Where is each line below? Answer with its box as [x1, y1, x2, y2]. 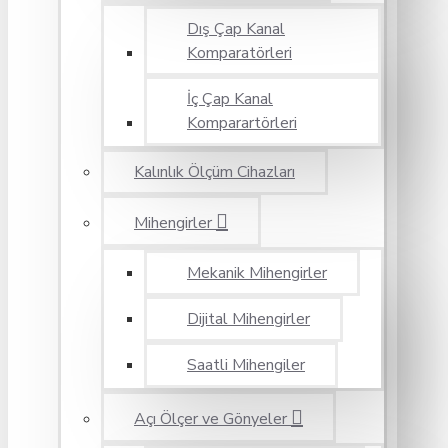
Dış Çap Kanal [187, 18, 285, 40]
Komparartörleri [187, 112, 297, 134]
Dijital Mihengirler [187, 308, 310, 330]
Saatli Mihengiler [187, 354, 305, 376]
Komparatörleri [187, 42, 292, 64]
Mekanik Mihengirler [187, 262, 327, 284]
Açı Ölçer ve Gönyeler [134, 408, 287, 430]
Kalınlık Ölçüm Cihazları [134, 161, 295, 183]
